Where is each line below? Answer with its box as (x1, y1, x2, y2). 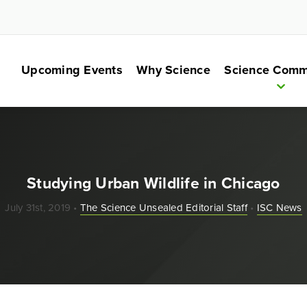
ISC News (256, 200, 302, 215)
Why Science (136, 61, 210, 79)
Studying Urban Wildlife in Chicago (27, 171, 280, 195)
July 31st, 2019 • (5, 200, 80, 215)
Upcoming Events (21, 61, 123, 79)
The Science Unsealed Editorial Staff (79, 200, 247, 215)
